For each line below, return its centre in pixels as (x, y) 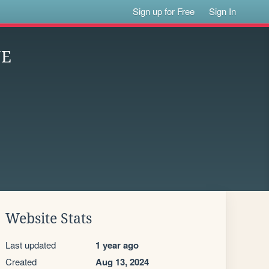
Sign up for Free (164, 11)
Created (21, 261)
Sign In (223, 11)
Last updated (31, 245)
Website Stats (49, 219)
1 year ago (117, 245)
